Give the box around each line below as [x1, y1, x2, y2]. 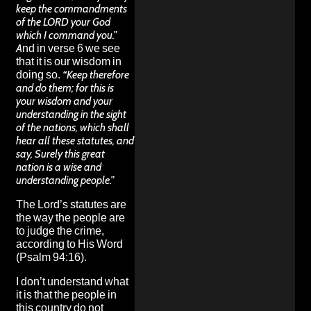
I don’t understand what [16, 274, 128, 288]
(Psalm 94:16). [16, 250, 87, 264]
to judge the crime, [16, 224, 104, 237]
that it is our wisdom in [16, 54, 121, 68]
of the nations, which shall [16, 120, 129, 134]
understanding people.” [16, 173, 114, 187]
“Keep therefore [62, 67, 129, 81]
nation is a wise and [16, 160, 101, 174]
